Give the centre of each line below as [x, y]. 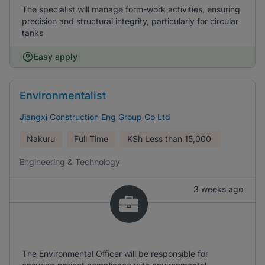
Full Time [91, 139]
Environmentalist [63, 96]
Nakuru [41, 139]
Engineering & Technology [70, 162]
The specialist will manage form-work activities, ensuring [131, 9]
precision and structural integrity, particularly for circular [130, 21]
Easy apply [56, 56]
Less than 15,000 [178, 139]
